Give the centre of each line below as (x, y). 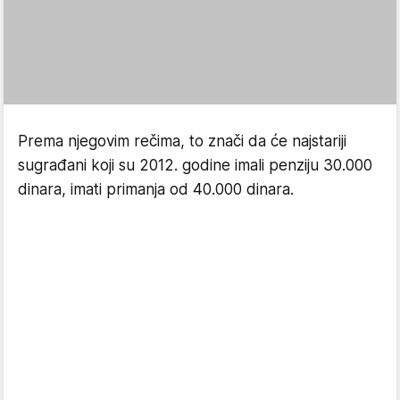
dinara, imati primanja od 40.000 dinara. (156, 189)
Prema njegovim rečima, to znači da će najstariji (182, 141)
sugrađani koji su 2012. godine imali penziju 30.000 (195, 165)
